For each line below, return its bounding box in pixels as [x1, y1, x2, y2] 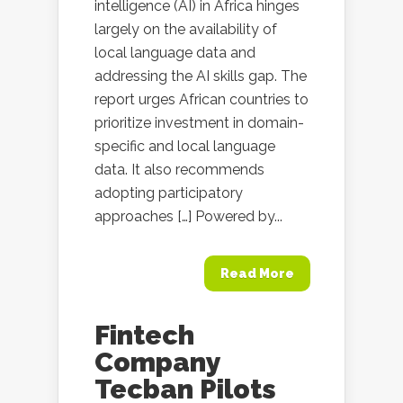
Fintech [94, 319, 194, 351]
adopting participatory [94, 184, 243, 201]
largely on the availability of [94, 21, 277, 38]
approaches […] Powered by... [94, 208, 282, 225]
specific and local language [94, 138, 275, 155]
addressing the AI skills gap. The [94, 67, 307, 85]
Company [94, 346, 220, 378]
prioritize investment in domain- [94, 114, 304, 131]
